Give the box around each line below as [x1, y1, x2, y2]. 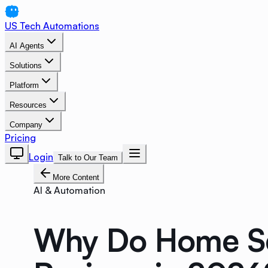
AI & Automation [33, 184, 105, 196]
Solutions [10, 61, 42, 70]
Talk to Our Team [58, 153, 118, 162]
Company [10, 120, 42, 129]
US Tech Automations [5, 20, 99, 32]
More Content [53, 173, 99, 182]
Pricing [5, 132, 36, 144]
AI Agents [10, 41, 44, 50]
